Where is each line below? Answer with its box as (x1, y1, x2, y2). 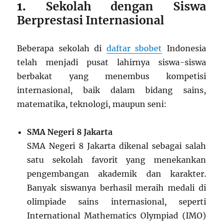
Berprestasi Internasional (17, 13, 165, 28)
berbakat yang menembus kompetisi (17, 71, 206, 82)
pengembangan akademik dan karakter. (27, 169, 206, 179)
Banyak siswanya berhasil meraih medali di (27, 183, 206, 193)
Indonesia (162, 43, 206, 54)
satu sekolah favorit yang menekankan (27, 155, 206, 165)
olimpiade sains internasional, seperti (27, 197, 206, 207)
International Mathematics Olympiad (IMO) (27, 211, 206, 221)
